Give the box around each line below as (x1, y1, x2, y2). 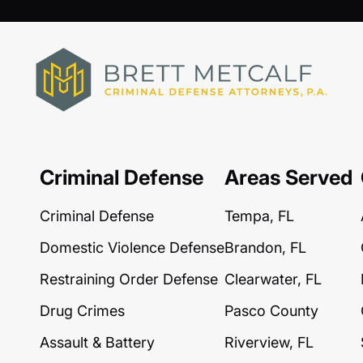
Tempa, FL (224, 207, 295, 225)
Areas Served (224, 165, 353, 190)
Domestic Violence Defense (40, 239, 225, 257)
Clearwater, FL (224, 271, 322, 288)
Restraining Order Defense (40, 271, 219, 288)
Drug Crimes (40, 302, 126, 320)
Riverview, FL (224, 334, 314, 352)
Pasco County (224, 302, 319, 320)
